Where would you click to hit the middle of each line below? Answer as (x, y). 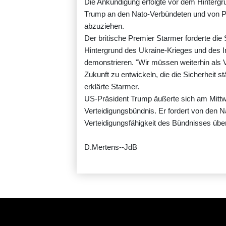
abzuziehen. (104, 26)
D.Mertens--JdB (111, 147)
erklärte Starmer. (112, 87)
